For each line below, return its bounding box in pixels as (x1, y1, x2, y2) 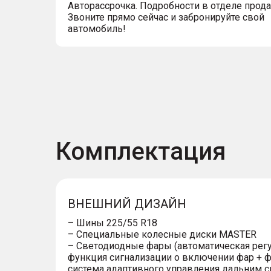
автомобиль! (68, 23, 126, 34)
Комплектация (56, 137, 226, 166)
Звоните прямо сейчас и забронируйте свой (68, 11, 264, 23)
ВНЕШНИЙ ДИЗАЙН (68, 197, 186, 211)
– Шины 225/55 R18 (68, 217, 157, 229)
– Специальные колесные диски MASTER (68, 229, 256, 240)
